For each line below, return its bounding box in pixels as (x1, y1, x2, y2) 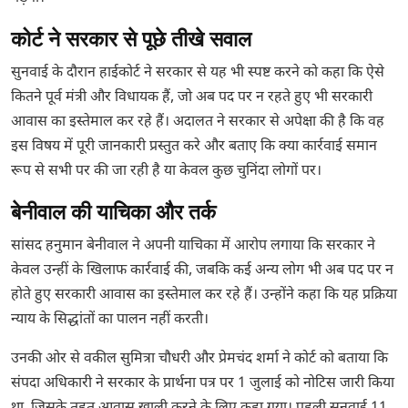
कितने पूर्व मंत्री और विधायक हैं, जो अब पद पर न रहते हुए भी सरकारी (11, 88, 372, 108)
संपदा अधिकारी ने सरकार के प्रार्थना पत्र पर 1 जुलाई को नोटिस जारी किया (11, 374, 394, 394)
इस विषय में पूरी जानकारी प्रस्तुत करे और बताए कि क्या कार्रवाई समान (11, 138, 377, 158)
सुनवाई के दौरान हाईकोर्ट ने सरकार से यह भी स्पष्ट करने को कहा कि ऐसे (11, 64, 384, 84)
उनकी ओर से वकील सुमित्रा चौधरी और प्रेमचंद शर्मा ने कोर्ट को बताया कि (11, 350, 388, 370)
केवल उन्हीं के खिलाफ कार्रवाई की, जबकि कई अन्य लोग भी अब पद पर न (11, 261, 393, 281)
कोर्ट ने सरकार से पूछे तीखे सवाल (11, 27, 251, 52)
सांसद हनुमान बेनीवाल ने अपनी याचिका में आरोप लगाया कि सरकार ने (11, 237, 375, 257)
